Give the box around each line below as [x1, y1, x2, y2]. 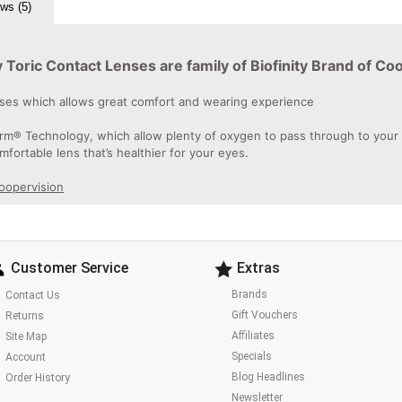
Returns [4, 309, 44, 322]
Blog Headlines [231, 371, 305, 384]
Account [4, 350, 46, 363]
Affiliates [231, 329, 275, 343]
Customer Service [10, 259, 128, 276]
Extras [236, 259, 280, 276]
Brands [231, 288, 267, 301]
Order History [4, 371, 70, 384]
